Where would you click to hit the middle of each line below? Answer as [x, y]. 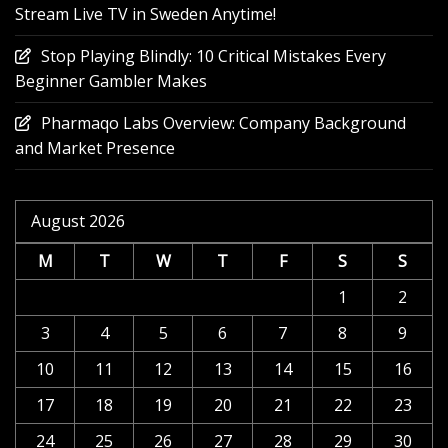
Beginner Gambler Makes [111, 80]
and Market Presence [95, 147]
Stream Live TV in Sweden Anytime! [145, 13]
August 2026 [78, 220]
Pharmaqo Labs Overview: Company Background [223, 122]
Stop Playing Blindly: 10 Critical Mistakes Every [213, 55]
